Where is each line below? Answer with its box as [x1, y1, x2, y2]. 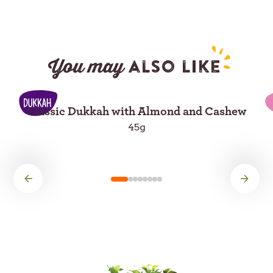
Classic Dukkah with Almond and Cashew [26, 105, 247, 118]
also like [123, 59, 221, 76]
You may [48, 55, 124, 79]
